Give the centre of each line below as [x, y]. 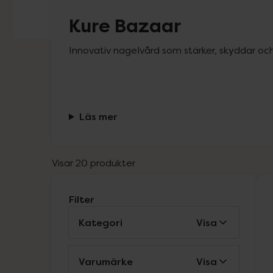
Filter [82, 199]
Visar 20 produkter [94, 163]
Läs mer [98, 116]
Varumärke [106, 261]
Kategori [101, 222]
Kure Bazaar [125, 26]
